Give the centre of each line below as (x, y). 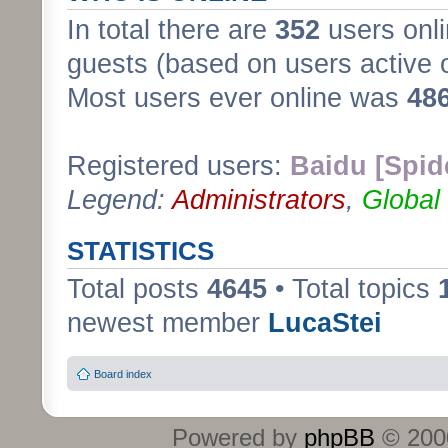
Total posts (137, 288)
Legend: (119, 199)
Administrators (259, 199)
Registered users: (178, 165)
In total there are (171, 29)
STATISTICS (140, 250)
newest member (167, 322)
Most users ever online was (237, 97)
